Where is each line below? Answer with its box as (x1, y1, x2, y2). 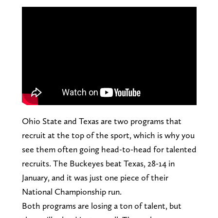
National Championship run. (21, 186, 122, 197)
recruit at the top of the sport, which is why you (21, 130, 195, 141)
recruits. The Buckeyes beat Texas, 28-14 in (21, 158, 175, 169)
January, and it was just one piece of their (21, 172, 168, 183)
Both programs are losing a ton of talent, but (21, 200, 182, 211)
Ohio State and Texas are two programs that (21, 116, 182, 127)
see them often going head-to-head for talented (21, 144, 197, 155)
